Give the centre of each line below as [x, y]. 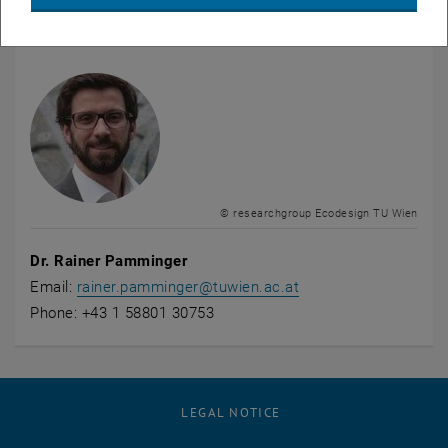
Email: [53, 287]
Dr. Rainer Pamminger [111, 261]
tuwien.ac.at [256, 287]
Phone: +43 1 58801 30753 [122, 313]
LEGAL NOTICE [231, 413]
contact [62, 39]
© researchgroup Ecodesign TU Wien [319, 214]
